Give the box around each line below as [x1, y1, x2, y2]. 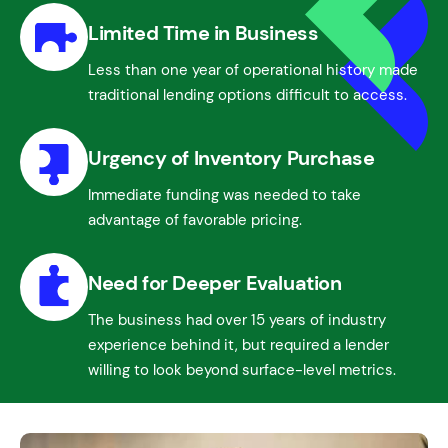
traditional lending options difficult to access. [88, 85, 407, 106]
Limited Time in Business [88, 20, 319, 47]
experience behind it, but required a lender [88, 335, 389, 356]
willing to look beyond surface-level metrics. [88, 360, 396, 381]
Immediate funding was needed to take [88, 185, 361, 206]
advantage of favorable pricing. [88, 210, 302, 231]
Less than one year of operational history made [88, 60, 418, 81]
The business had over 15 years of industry [88, 310, 386, 331]
